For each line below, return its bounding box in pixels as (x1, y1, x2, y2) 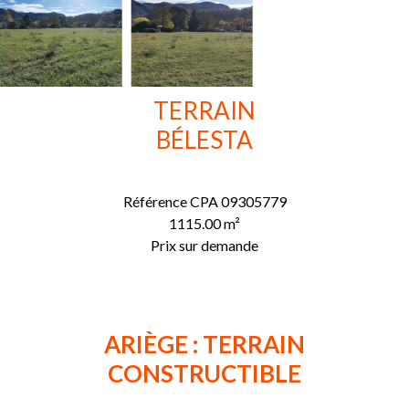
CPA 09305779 (186, 192, 287, 210)
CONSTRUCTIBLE (108, 358, 301, 388)
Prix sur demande (151, 236, 258, 254)
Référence (122, 192, 187, 210)
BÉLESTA (156, 124, 253, 154)
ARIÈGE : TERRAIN (104, 329, 305, 359)
